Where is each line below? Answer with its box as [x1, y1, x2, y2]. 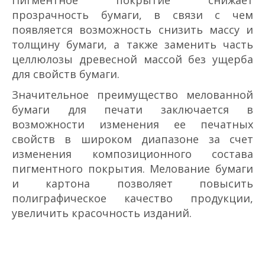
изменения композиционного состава [12, 146, 253, 161]
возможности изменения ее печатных [12, 117, 253, 131]
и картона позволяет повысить [12, 176, 253, 190]
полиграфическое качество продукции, [12, 190, 253, 205]
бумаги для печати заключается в [12, 102, 253, 117]
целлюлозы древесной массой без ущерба [12, 51, 253, 66]
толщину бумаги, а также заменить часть [12, 37, 253, 51]
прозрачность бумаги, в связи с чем [12, 7, 253, 22]
